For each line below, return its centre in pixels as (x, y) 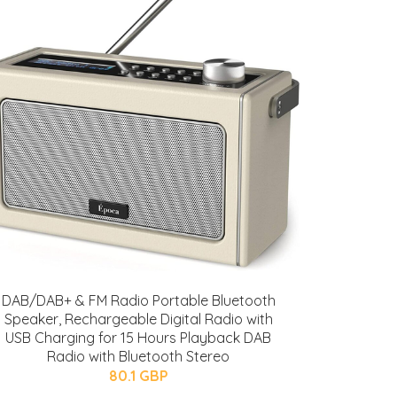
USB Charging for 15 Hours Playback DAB (138, 338)
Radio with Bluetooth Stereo (138, 356)
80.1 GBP (138, 376)
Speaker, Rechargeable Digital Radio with (138, 319)
